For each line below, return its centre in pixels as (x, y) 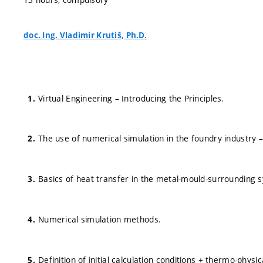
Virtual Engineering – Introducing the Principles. (131, 98)
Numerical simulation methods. (100, 219)
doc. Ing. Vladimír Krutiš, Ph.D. (85, 35)
